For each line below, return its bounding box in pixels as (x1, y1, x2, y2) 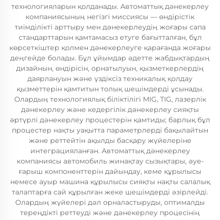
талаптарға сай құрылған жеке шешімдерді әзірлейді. (12, 188, 208, 196)
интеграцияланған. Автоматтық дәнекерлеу (30, 146, 190, 155)
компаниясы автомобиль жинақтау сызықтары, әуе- (16, 157, 204, 165)
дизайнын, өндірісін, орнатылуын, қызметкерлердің (16, 64, 204, 73)
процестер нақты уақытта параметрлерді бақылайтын (12, 126, 208, 135)
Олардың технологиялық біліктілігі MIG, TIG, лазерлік (14, 95, 206, 104)
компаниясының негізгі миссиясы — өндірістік (26, 12, 194, 21)
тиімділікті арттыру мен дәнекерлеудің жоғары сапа (14, 23, 206, 31)
